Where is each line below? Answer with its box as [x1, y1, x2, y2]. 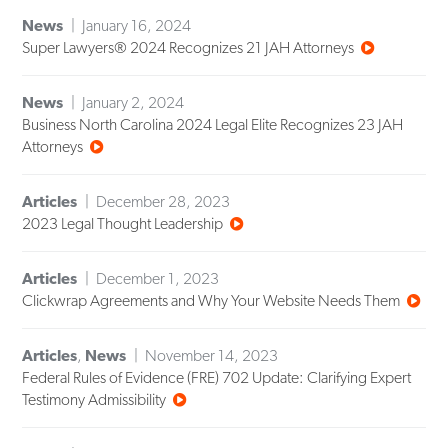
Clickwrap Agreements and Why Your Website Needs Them [22, 291, 401, 311]
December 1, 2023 [96, 269, 220, 289]
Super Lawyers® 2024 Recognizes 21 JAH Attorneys [22, 38, 355, 58]
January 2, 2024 [82, 93, 185, 113]
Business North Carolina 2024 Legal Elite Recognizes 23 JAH [22, 115, 404, 135]
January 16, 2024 [82, 16, 192, 36]
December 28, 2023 [96, 192, 231, 212]
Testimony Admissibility [22, 390, 167, 410]
